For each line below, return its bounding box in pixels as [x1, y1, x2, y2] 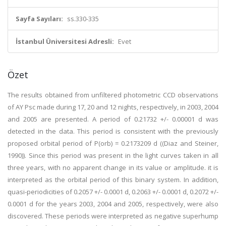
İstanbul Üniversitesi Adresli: [16, 37, 114, 46]
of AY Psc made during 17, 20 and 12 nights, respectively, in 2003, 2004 [8, 102, 218, 111]
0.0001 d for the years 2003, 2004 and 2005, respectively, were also [8, 199, 218, 208]
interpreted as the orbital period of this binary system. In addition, [8, 175, 218, 184]
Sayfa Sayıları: [16, 14, 63, 23]
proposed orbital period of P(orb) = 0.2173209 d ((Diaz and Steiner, [8, 139, 218, 148]
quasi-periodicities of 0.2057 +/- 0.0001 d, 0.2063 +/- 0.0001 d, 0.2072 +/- [8, 187, 218, 196]
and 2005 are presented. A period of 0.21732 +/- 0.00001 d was [8, 115, 218, 124]
